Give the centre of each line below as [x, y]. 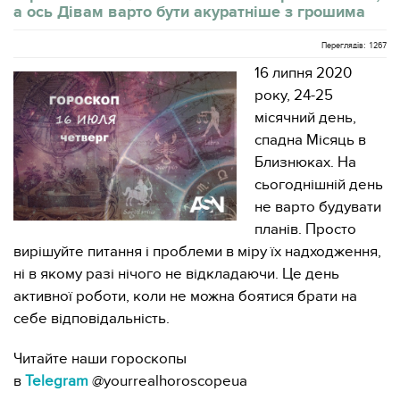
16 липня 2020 [303, 73]
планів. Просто [305, 229]
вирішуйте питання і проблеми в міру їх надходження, [197, 252]
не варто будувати [318, 207]
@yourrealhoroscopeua [168, 381]
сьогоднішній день [319, 185]
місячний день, [305, 118]
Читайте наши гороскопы [100, 359]
